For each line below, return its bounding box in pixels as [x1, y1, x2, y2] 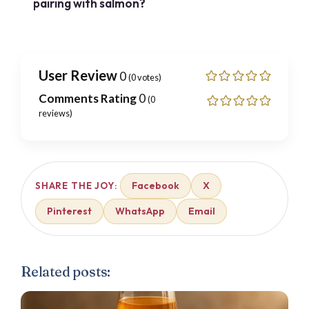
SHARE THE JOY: [35, 179, 118, 192]
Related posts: [21, 262, 111, 280]
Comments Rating [39, 90, 137, 106]
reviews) [39, 107, 72, 119]
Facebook [132, 179, 180, 192]
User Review [39, 66, 117, 83]
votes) [136, 71, 161, 83]
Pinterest [47, 204, 92, 217]
